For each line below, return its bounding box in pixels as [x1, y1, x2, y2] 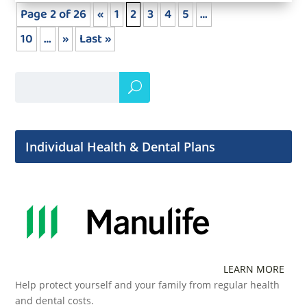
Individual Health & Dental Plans [25, 138, 216, 155]
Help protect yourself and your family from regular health [15, 278, 280, 291]
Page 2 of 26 [21, 4, 87, 24]
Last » [79, 29, 112, 49]
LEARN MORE [223, 262, 285, 275]
